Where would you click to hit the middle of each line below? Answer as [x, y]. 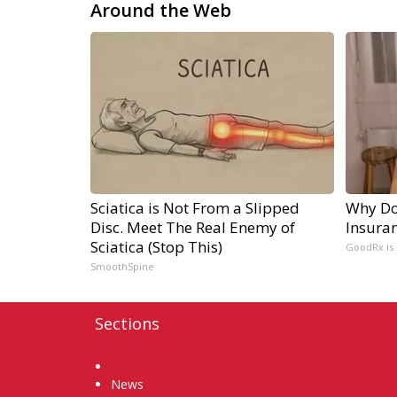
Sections [127, 323]
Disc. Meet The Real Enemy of [193, 227]
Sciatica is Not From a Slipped [195, 207]
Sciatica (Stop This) [156, 246]
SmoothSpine [122, 266]
